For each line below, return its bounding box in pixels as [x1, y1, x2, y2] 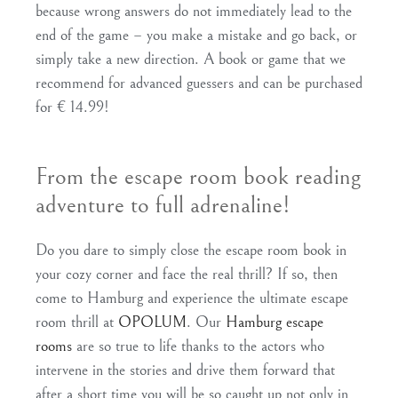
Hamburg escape [226, 312, 323, 331]
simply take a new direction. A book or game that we [36, 49, 346, 68]
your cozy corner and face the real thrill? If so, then [36, 264, 338, 283]
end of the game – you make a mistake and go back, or [36, 25, 357, 44]
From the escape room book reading [36, 163, 361, 192]
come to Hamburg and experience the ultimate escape [36, 288, 348, 307]
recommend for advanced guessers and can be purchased [36, 73, 362, 92]
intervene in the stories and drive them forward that [36, 360, 335, 379]
